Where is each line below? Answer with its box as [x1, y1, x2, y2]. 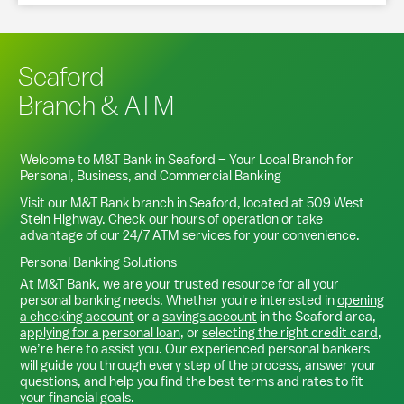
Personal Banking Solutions [20, 253, 177, 271]
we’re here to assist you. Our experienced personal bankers [20, 340, 370, 357]
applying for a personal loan [20, 324, 180, 341]
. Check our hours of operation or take [102, 210, 323, 227]
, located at [237, 194, 307, 211]
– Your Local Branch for [216, 151, 353, 168]
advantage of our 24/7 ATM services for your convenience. [20, 226, 360, 243]
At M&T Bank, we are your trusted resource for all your [20, 275, 339, 292]
